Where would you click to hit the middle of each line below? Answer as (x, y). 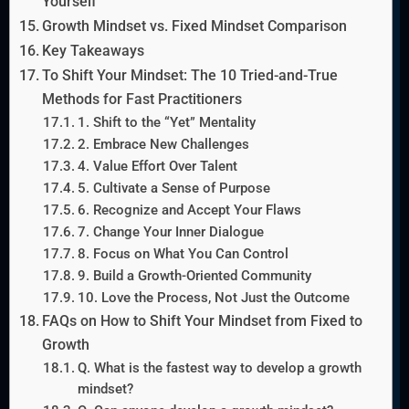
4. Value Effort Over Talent (157, 167)
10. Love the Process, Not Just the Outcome (213, 298)
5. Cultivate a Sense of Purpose (173, 189)
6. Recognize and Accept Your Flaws (189, 210)
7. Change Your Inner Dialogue (170, 232)
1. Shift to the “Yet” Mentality (166, 123)
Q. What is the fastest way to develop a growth (219, 368)
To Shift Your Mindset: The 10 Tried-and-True (190, 76)
